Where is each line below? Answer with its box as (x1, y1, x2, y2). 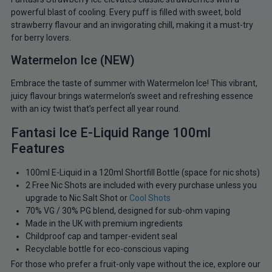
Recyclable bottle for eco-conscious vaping (25, 244, 189, 254)
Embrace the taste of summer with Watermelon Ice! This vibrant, (10, 78, 257, 89)
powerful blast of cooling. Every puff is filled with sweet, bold (10, 7, 241, 17)
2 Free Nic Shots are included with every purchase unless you (25, 180, 257, 191)
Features (10, 141, 65, 157)
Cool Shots (129, 193, 171, 203)
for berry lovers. (10, 32, 71, 42)
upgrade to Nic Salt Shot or (25, 193, 129, 203)
